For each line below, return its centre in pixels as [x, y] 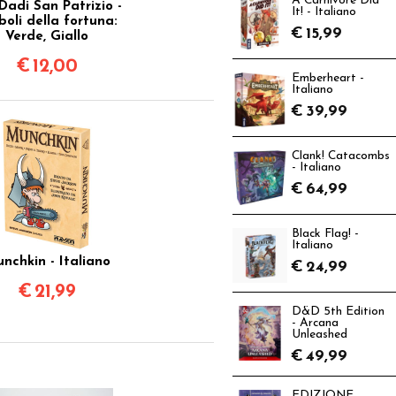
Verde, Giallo [47, 36]
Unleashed [320, 335]
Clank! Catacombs [341, 156]
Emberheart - [328, 78]
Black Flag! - [325, 234]
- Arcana [315, 323]
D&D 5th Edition [338, 312]
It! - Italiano [324, 12]
